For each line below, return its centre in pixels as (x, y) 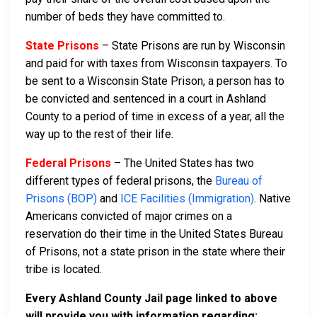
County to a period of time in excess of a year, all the (155, 116)
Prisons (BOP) (61, 198)
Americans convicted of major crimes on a (129, 216)
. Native (272, 198)
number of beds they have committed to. (125, 16)
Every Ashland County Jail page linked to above (151, 298)
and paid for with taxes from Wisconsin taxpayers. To (156, 63)
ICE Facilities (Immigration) (187, 198)
